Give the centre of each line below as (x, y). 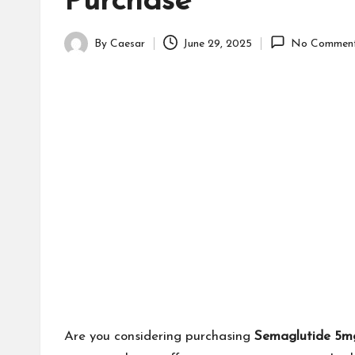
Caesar (128, 44)
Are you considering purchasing (159, 336)
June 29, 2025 (218, 44)
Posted (81, 52)
